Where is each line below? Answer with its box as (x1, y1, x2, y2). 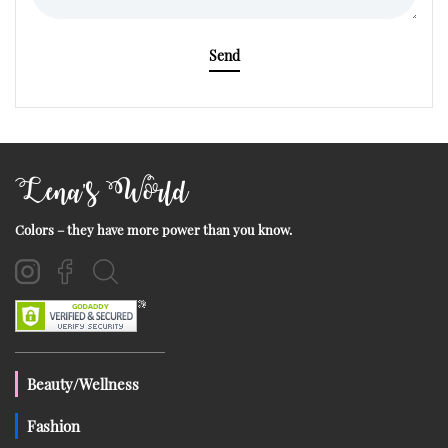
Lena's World (15, 170, 188, 212)
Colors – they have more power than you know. (15, 220, 292, 238)
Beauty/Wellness (27, 373, 139, 394)
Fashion (27, 415, 80, 436)
